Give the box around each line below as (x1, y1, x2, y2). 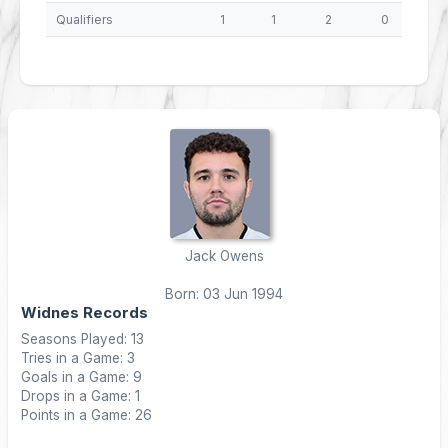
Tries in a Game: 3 (21, 350, 135, 366)
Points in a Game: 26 (21, 407, 152, 423)
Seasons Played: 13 (21, 331, 144, 347)
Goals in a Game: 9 (21, 369, 142, 385)
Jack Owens (184, 248, 264, 264)
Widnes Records (21, 303, 148, 322)
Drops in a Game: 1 (21, 388, 140, 404)
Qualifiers (56, 12, 113, 27)
